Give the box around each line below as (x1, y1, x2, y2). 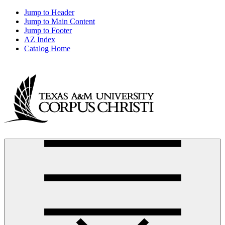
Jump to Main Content (24, 17, 95, 26)
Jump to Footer (24, 26, 72, 35)
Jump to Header (24, 8, 74, 17)
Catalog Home (24, 44, 70, 53)
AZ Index (24, 35, 55, 44)
